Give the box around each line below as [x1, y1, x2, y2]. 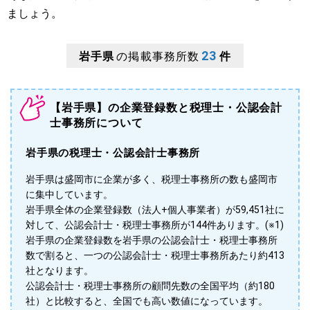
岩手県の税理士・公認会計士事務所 [26, 147, 200, 159]
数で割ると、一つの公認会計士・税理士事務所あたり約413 [26, 250, 284, 261]
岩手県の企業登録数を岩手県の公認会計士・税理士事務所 [26, 235, 277, 246]
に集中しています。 [26, 189, 113, 200]
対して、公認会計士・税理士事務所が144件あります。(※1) [26, 219, 284, 230]
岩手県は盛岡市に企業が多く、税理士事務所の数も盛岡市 [26, 174, 277, 185]
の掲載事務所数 [116, 50, 200, 63]
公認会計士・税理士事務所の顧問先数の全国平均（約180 [26, 280, 275, 291]
